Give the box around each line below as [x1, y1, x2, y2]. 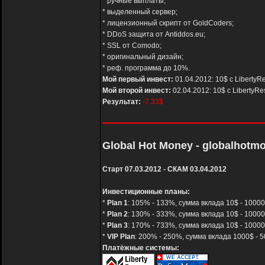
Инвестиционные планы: [102, 188, 190, 196]
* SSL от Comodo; [102, 41, 161, 50]
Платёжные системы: [102, 244, 179, 253]
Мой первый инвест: [102, 75, 173, 84]
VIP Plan [107, 232, 135, 241]
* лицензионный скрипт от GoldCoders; [102, 19, 234, 28]
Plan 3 [107, 221, 128, 230]
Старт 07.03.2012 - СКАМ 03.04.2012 [102, 165, 227, 174]
